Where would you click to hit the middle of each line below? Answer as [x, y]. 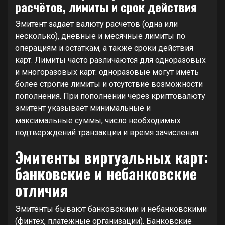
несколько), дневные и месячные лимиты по [100, 36]
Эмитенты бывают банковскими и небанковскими [111, 209]
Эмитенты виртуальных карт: [112, 157]
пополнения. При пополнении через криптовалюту [110, 96]
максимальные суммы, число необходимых [98, 120]
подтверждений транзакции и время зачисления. [107, 132]
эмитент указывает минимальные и [83, 108]
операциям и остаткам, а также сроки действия [104, 48]
